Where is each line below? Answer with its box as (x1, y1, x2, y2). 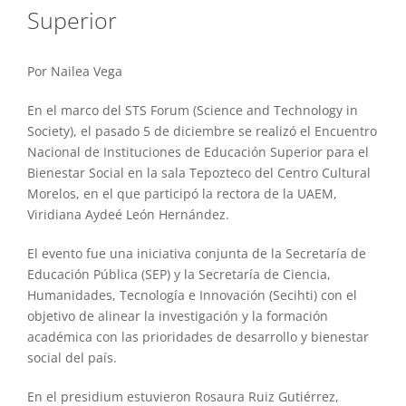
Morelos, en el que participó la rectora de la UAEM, (26, 184, 337, 202)
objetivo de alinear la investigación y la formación (26, 306, 328, 324)
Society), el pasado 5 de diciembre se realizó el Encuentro (26, 121, 377, 140)
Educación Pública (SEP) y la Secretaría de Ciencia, (26, 265, 331, 283)
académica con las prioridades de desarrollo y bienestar (26, 327, 369, 345)
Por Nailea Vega (26, 62, 122, 80)
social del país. (26, 348, 117, 366)
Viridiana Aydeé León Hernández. (26, 205, 229, 223)
